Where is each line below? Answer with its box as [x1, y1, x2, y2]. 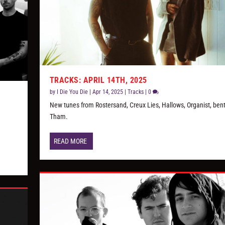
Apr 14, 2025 [92, 88, 123, 95]
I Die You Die [56, 88, 88, 95]
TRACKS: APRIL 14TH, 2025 [49, 75, 147, 85]
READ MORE [53, 137, 87, 145]
